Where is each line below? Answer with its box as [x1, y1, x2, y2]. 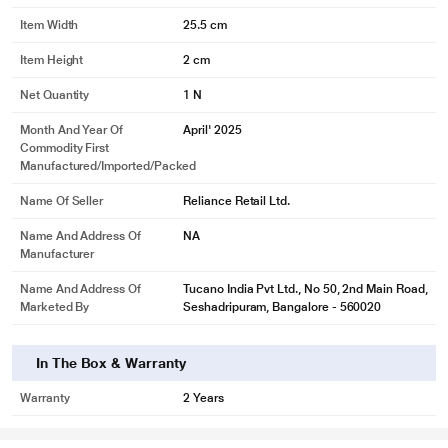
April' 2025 [183, 123, 242, 137]
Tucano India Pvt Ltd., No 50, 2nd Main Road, [183, 282, 428, 296]
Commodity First [20, 141, 110, 155]
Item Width [20, 18, 79, 32]
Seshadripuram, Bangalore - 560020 [183, 300, 382, 314]
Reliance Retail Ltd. [183, 194, 290, 208]
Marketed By [20, 300, 90, 314]
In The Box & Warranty [36, 355, 186, 371]
